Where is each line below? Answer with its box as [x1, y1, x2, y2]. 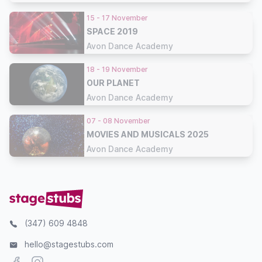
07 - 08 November [87, 116, 150, 125]
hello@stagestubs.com [25, 239, 113, 249]
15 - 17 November [87, 13, 148, 22]
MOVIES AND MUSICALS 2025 [87, 129, 209, 139]
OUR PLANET [87, 77, 140, 88]
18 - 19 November [87, 64, 148, 74]
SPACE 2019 [87, 26, 138, 36]
